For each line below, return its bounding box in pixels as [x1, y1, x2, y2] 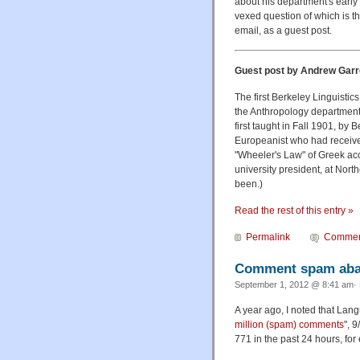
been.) [235, 178, 263, 190]
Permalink [246, 231, 290, 243]
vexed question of [235, 10, 314, 22]
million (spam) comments [235, 319, 344, 331]
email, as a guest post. [235, 24, 332, 36]
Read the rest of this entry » [235, 204, 354, 216]
